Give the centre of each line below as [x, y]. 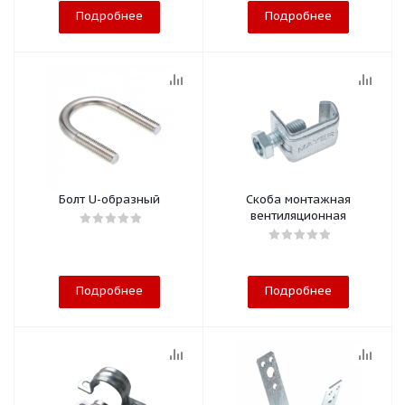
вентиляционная [298, 216]
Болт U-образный [109, 199]
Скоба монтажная [298, 199]
